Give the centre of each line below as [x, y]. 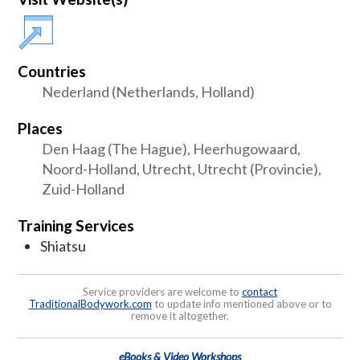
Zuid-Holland [83, 188]
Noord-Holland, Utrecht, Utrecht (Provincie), [182, 168]
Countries [52, 71]
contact [260, 291]
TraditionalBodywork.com [90, 303]
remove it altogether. [180, 315]
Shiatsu [63, 245]
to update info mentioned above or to [241, 303]
